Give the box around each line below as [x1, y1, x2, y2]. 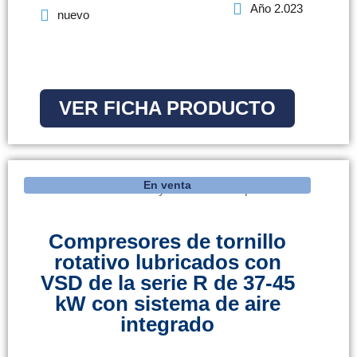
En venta [143, 178, 191, 192]
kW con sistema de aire [54, 292, 280, 316]
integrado [120, 312, 214, 337]
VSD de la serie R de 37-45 [40, 271, 295, 296]
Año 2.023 [250, 2, 303, 16]
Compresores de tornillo [49, 229, 286, 254]
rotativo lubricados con [53, 250, 281, 275]
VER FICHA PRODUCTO [59, 97, 276, 120]
